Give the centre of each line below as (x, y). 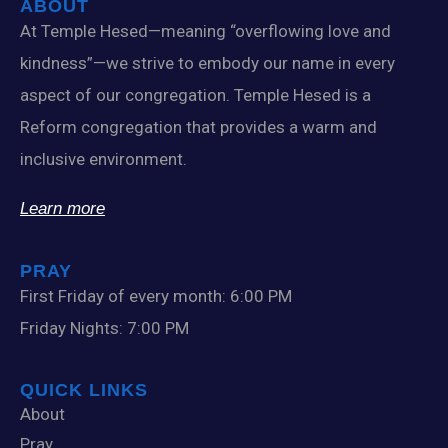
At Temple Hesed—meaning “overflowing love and (205, 31)
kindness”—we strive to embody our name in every (207, 63)
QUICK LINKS (84, 390)
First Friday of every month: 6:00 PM (156, 296)
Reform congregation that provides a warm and (198, 127)
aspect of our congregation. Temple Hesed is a (195, 95)
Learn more (62, 208)
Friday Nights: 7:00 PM (104, 328)
